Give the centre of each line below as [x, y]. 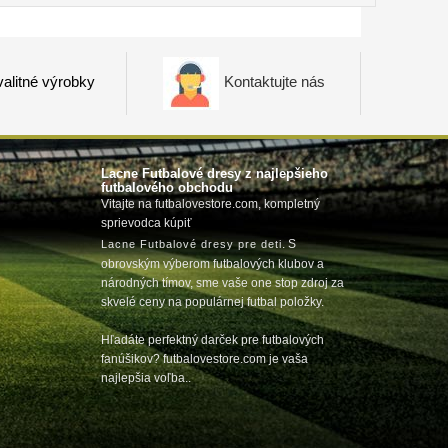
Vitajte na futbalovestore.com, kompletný [210, 204]
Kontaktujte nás [274, 82]
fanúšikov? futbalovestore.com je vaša [204, 359]
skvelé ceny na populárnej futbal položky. [212, 302]
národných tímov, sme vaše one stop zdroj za [222, 283]
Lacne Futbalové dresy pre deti [191, 244]
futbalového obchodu [167, 187]
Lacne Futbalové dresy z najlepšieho [214, 173]
